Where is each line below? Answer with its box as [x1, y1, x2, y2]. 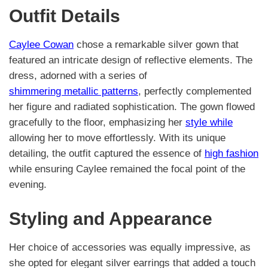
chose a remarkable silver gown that [74, 39, 239, 51]
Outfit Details [9, 6, 120, 26]
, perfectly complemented [138, 86, 251, 98]
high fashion [205, 148, 258, 160]
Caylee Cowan [9, 39, 74, 51]
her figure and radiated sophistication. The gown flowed [9, 101, 255, 113]
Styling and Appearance [9, 208, 212, 229]
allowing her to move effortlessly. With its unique [9, 132, 226, 144]
